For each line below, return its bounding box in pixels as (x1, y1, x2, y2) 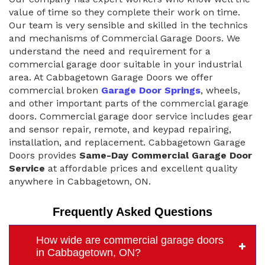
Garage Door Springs (101, 84, 201, 96)
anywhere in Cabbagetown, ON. (9, 175, 151, 187)
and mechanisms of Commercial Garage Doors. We (9, 32, 240, 44)
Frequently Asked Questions (53, 205, 212, 218)
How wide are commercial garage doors (36, 234, 224, 246)
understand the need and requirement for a (9, 45, 211, 57)
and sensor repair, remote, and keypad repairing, (9, 123, 231, 135)
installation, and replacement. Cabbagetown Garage (9, 136, 245, 148)
